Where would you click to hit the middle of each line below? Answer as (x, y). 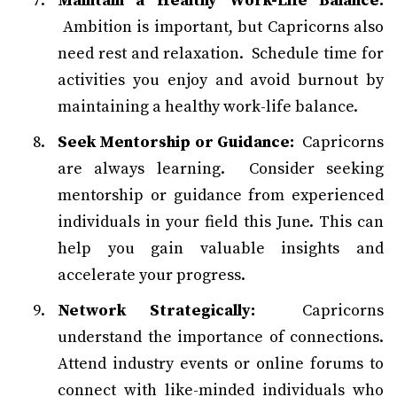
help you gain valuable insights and (221, 249)
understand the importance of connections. (221, 338)
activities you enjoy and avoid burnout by (221, 81)
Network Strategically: (156, 311)
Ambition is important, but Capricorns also (221, 27)
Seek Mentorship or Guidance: (176, 143)
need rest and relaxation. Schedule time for (221, 54)
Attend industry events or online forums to (221, 364)
